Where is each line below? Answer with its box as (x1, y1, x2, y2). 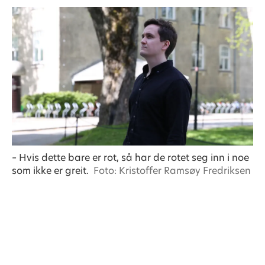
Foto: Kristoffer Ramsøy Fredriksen (93, 163, 251, 177)
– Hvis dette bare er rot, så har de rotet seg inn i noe (11, 150, 249, 164)
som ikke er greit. (11, 163, 89, 177)
